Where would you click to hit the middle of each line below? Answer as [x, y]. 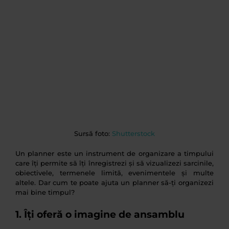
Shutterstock [133, 134]
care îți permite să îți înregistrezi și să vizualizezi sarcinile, [114, 163]
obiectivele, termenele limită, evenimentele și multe [114, 173]
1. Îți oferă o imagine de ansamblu [100, 215]
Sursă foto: [93, 134]
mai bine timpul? [45, 192]
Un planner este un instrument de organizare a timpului [114, 154]
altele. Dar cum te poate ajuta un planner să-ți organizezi [114, 183]
